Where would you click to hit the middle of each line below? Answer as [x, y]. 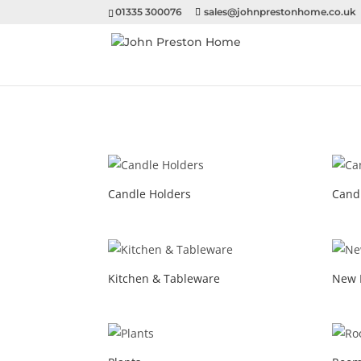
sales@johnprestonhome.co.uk [280, 12]
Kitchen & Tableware [164, 278]
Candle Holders [150, 193]
